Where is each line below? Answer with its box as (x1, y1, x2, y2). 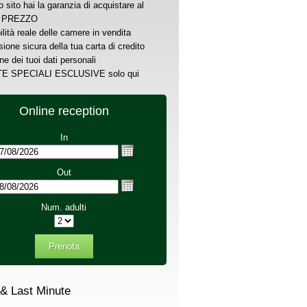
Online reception (19, 104, 109, 118)
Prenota (48, 241, 79, 251)
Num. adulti (41, 202, 86, 212)
